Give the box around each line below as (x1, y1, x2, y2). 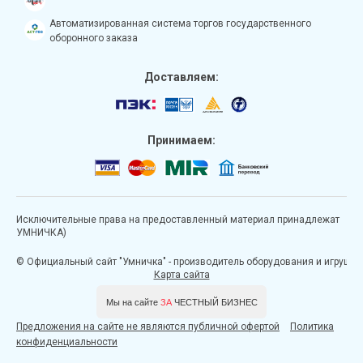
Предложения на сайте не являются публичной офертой (16, 320, 280, 332)
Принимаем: (147, 133, 216, 147)
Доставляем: (144, 70, 219, 83)
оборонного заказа (49, 32, 138, 44)
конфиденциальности (16, 335, 117, 348)
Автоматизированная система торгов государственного (49, 17, 311, 29)
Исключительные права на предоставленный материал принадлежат (16, 213, 340, 225)
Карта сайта (153, 268, 210, 280)
